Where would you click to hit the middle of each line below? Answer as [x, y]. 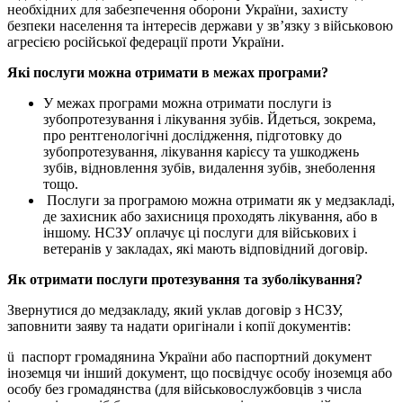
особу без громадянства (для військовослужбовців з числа [184, 390]
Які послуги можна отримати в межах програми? [170, 73]
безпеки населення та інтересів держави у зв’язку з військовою [200, 26]
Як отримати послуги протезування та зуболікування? [187, 280]
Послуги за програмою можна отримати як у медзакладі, [219, 201]
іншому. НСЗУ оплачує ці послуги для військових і [200, 233]
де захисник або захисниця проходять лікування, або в [210, 217]
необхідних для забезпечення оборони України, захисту [178, 10]
